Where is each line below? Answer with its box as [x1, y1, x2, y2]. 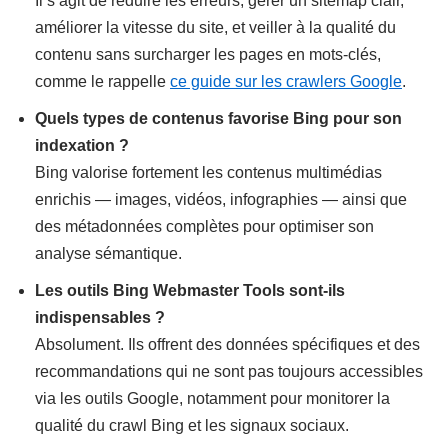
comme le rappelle [35, 73, 170, 91]
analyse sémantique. [35, 245, 182, 263]
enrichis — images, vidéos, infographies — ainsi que [35, 191, 407, 209]
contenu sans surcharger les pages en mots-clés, [35, 46, 381, 64]
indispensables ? [35, 309, 165, 327]
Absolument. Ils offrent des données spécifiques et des [35, 336, 420, 354]
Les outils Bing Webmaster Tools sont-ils [35, 282, 345, 300]
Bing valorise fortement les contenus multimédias [35, 164, 382, 182]
